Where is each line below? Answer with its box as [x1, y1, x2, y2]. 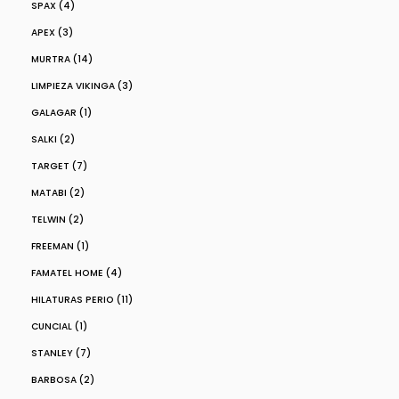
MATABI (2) [31, 186, 85, 199]
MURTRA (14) [31, 53, 93, 66]
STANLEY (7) [31, 346, 91, 360]
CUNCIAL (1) [31, 320, 87, 333]
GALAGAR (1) [31, 106, 92, 119]
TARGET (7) [31, 159, 87, 173]
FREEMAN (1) [31, 240, 89, 253]
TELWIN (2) [31, 213, 84, 226]
